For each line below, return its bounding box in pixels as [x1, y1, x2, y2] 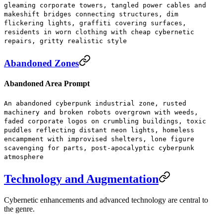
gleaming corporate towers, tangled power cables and [4, 1, 206, 9]
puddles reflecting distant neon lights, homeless [4, 126, 194, 134]
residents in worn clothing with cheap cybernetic [4, 28, 194, 36]
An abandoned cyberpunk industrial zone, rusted [4, 100, 186, 108]
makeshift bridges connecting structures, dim [4, 10, 178, 18]
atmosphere [4, 153, 44, 161]
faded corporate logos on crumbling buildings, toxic [4, 117, 206, 125]
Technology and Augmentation [4, 172, 159, 186]
